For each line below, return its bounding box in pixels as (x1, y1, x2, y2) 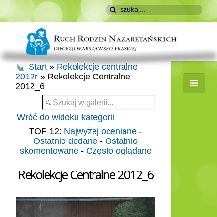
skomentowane (19, 146, 78, 156)
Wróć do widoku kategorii (17, 112, 114, 123)
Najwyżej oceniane (64, 126, 137, 137)
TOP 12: (29, 126, 64, 137)
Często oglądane (86, 146, 152, 156)
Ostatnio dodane (33, 136, 97, 146)
